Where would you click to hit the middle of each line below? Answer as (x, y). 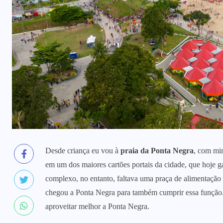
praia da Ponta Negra (157, 151)
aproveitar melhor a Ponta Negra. (97, 207)
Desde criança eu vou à (83, 151)
